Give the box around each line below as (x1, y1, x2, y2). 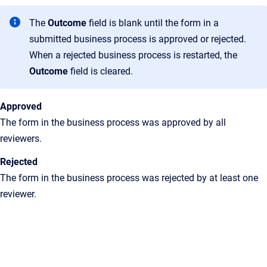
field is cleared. (70, 66, 133, 77)
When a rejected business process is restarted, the (29, 49, 237, 61)
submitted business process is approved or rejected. (29, 33, 246, 45)
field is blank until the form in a (89, 17, 219, 29)
